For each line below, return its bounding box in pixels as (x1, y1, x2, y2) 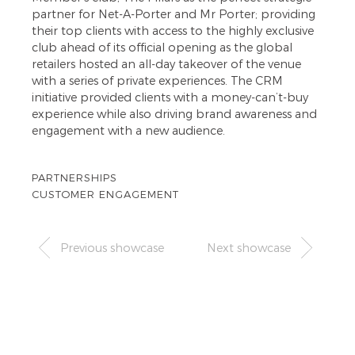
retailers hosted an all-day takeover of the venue (32, 57, 301, 72)
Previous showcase (57, 241, 164, 256)
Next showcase (207, 241, 294, 256)
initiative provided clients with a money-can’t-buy (32, 90, 308, 105)
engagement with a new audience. (32, 124, 225, 139)
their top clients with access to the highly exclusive (32, 24, 314, 39)
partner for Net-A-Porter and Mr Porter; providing (32, 7, 315, 22)
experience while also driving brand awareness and (32, 107, 317, 122)
